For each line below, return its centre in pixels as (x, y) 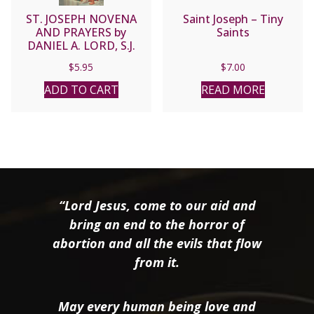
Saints (233, 33)
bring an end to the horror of (157, 224)
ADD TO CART (81, 90)
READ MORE (233, 90)
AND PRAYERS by (81, 33)
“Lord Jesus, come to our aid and (157, 205)
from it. (157, 262)
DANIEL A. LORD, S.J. (81, 46)
